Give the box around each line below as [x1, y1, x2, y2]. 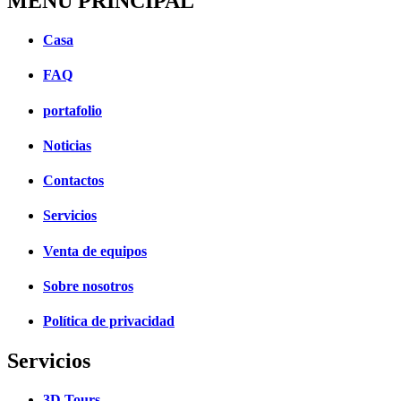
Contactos [43, 173, 104, 189]
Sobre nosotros [43, 277, 133, 294]
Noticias [43, 137, 91, 153]
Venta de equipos [43, 243, 147, 259]
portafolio [43, 102, 102, 118]
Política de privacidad [43, 313, 175, 329]
